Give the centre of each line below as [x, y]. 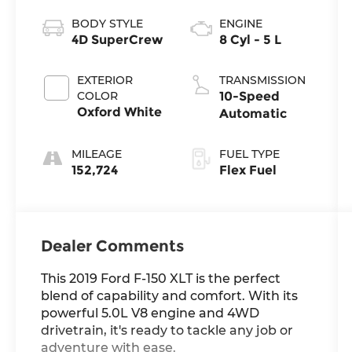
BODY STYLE [108, 23]
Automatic [253, 113]
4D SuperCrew [117, 39]
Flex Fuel [247, 170]
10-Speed [249, 96]
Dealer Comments [113, 246]
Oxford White [120, 112]
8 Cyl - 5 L [250, 39]
